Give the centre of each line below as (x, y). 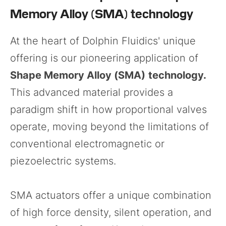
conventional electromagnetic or (87, 144)
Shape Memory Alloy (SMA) (78, 75)
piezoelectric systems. (63, 161)
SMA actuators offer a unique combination (111, 195)
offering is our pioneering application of (104, 58)
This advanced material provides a (92, 93)
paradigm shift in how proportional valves (108, 110)
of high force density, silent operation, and (111, 213)
